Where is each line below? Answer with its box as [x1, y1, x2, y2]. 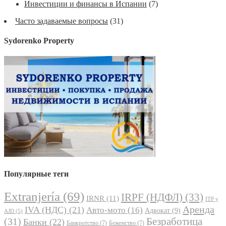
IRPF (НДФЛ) [121, 191, 183, 203]
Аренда [183, 203, 214, 215]
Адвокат [145, 206, 170, 214]
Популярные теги [4, 169, 69, 179]
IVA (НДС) [25, 204, 67, 215]
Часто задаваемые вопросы [15, 16, 108, 25]
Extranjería [4, 189, 60, 203]
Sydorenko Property [4, 36, 74, 45]
